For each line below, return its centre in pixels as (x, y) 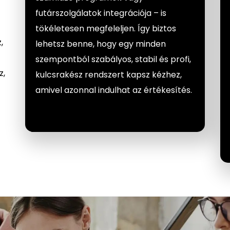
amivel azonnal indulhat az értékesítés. (114, 90)
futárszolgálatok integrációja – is (101, 13)
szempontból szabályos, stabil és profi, (113, 59)
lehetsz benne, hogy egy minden (101, 44)
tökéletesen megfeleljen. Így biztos (106, 28)
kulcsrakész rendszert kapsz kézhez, (109, 75)
